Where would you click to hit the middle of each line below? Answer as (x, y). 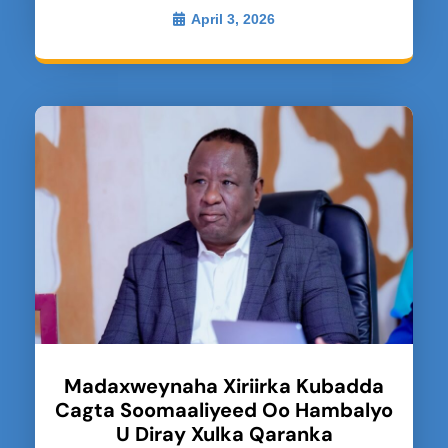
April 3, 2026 (233, 19)
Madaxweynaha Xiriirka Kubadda (224, 386)
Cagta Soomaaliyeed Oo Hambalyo (224, 410)
